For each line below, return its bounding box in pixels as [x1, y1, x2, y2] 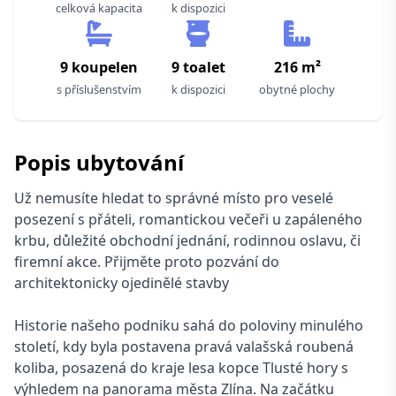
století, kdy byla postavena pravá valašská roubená [14, 337, 354, 356]
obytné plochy [259, 81, 335, 97]
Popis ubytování [14, 148, 184, 177]
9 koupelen [60, 57, 138, 77]
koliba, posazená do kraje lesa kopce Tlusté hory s [14, 358, 348, 377]
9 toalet [171, 57, 225, 77]
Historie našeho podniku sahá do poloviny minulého [14, 316, 363, 335]
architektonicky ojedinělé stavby [14, 273, 229, 293]
